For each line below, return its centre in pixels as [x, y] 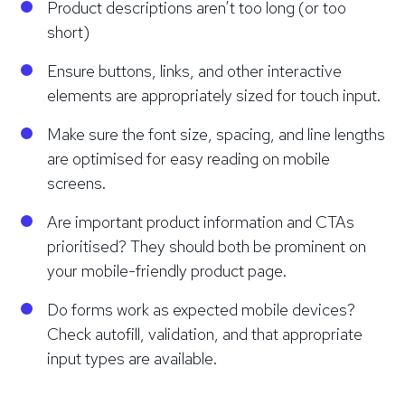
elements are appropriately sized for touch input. [214, 95]
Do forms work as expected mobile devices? [203, 309]
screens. [76, 183]
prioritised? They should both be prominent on [207, 246]
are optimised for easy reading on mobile [188, 158]
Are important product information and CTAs [201, 221]
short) [68, 32]
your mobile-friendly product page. [167, 270]
